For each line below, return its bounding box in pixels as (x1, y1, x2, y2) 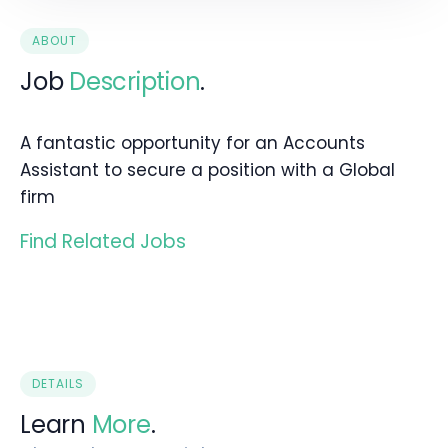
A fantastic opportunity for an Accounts (20, 131, 365, 156)
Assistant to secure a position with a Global (20, 158, 395, 183)
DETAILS (32, 375, 84, 393)
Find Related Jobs (20, 228, 186, 256)
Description (69, 65, 201, 99)
